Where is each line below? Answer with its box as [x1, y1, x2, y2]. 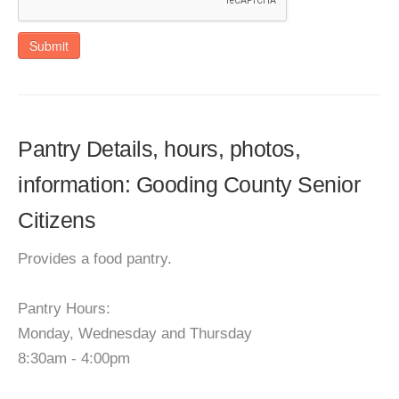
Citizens [18, 208, 95, 232]
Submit [29, 37, 69, 54]
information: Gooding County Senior [18, 172, 360, 197]
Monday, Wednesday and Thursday [18, 325, 252, 342]
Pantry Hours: [18, 300, 110, 317]
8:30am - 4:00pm [18, 350, 130, 367]
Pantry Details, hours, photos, [18, 136, 300, 161]
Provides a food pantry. [18, 250, 172, 267]
